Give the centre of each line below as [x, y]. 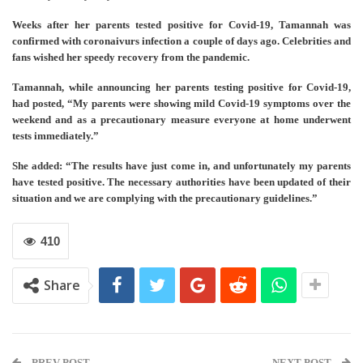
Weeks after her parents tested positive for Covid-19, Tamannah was [181, 25]
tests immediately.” [56, 136]
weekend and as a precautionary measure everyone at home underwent [181, 120]
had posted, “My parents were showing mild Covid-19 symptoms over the [181, 104]
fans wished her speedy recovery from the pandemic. [131, 58]
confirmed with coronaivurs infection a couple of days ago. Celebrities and [181, 41]
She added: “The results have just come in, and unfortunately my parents [181, 166]
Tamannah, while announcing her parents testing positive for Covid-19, [181, 88]
